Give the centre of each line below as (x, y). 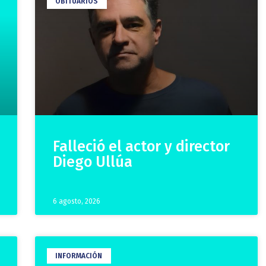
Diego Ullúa (93, 162)
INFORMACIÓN (79, 256)
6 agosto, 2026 (77, 201)
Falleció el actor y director (141, 147)
